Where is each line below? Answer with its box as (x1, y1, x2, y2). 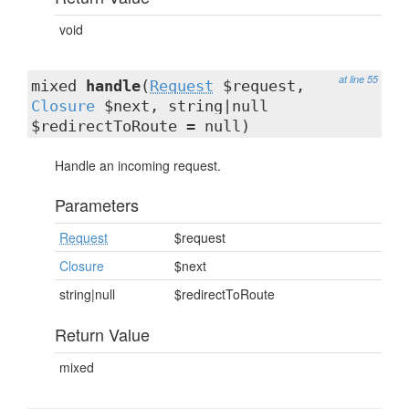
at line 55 (339, 72, 378, 86)
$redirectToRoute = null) (31, 117, 250, 135)
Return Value (55, 322, 150, 346)
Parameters (55, 193, 139, 216)
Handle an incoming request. (55, 156, 221, 174)
